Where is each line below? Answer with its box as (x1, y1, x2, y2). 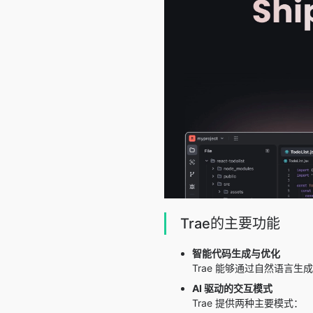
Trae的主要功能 (180, 215, 280, 233)
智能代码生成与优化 (192, 247, 280, 260)
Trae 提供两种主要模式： (192, 297, 303, 310)
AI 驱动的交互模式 (192, 282, 272, 295)
